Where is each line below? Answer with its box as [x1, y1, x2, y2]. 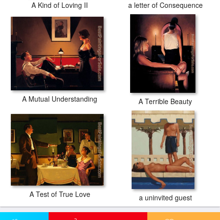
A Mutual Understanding [22, 94, 97, 104]
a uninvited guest [138, 192, 192, 202]
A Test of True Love [29, 189, 90, 199]
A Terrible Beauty [138, 96, 192, 106]
